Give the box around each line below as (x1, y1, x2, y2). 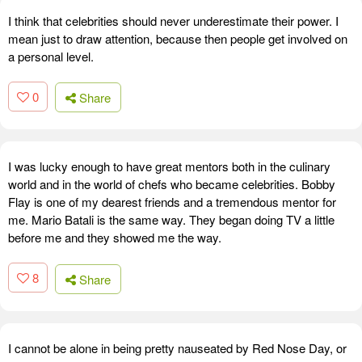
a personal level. (8, 47, 94, 65)
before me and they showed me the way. (8, 229, 221, 246)
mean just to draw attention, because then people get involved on (8, 29, 347, 47)
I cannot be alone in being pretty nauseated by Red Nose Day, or (8, 339, 347, 356)
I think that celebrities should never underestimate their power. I (8, 11, 339, 29)
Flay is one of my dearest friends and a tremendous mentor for (8, 193, 336, 211)
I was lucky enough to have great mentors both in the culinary (8, 158, 330, 175)
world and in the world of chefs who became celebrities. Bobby (8, 175, 335, 193)
